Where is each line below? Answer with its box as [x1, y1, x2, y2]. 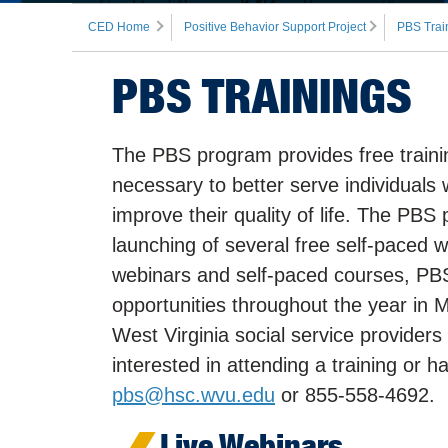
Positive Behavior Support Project [184, 20, 366, 35]
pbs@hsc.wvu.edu [112, 384, 275, 407]
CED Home [88, 20, 150, 35]
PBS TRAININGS [112, 68, 412, 125]
